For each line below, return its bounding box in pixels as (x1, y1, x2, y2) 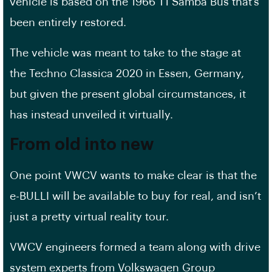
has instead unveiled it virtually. (10, 109, 173, 120)
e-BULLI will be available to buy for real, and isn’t (10, 191, 261, 202)
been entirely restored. (10, 17, 126, 28)
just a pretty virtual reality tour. (10, 211, 169, 222)
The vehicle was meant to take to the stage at (10, 47, 241, 58)
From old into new (10, 137, 154, 153)
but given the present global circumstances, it (10, 89, 246, 100)
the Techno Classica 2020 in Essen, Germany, (10, 68, 244, 79)
